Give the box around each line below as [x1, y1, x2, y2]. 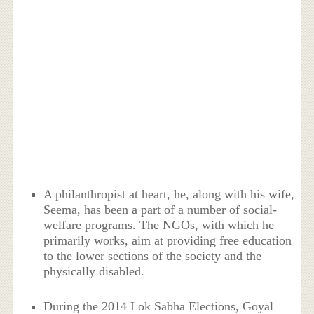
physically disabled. [43, 264, 145, 279]
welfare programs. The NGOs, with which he [43, 218, 275, 233]
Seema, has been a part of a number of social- [43, 203, 278, 217]
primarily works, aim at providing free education [43, 233, 292, 248]
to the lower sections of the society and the [43, 249, 262, 264]
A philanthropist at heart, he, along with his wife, [43, 187, 295, 202]
